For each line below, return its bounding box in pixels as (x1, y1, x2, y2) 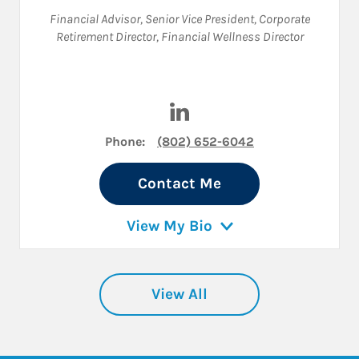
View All (151, 284, 208, 303)
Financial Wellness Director (160, 28, 304, 44)
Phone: (105, 133, 145, 149)
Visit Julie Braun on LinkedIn (188, 92, 355, 108)
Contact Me (138, 174, 221, 192)
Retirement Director (55, 28, 156, 44)
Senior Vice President (144, 10, 254, 26)
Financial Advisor (49, 10, 140, 26)
